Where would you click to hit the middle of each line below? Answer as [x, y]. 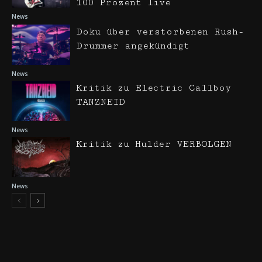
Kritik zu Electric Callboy [154, 88]
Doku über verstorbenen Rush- [160, 32]
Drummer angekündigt [133, 46]
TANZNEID [101, 102]
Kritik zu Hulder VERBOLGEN [154, 144]
